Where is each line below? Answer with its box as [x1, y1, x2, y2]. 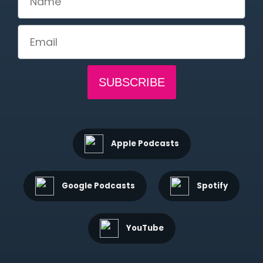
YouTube [126, 222, 164, 234]
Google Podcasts [62, 180, 135, 192]
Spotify [197, 180, 228, 192]
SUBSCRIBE [98, 76, 165, 89]
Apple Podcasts [110, 138, 179, 150]
